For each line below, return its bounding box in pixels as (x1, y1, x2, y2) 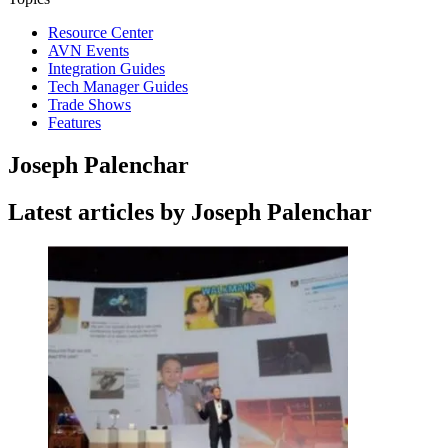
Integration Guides (48, 60, 165, 77)
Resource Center (48, 24, 153, 41)
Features (48, 114, 101, 131)
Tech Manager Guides (48, 78, 188, 95)
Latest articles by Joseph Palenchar (8, 198, 372, 225)
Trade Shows (48, 96, 131, 113)
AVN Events (48, 42, 129, 59)
